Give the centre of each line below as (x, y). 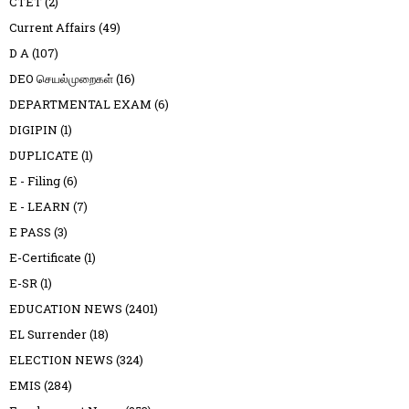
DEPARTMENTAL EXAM (80, 105)
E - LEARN (40, 207)
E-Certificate (45, 258)
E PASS (30, 232)
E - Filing (35, 181)
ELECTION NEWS (61, 360)
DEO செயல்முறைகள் (61, 79)
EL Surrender (48, 335)
